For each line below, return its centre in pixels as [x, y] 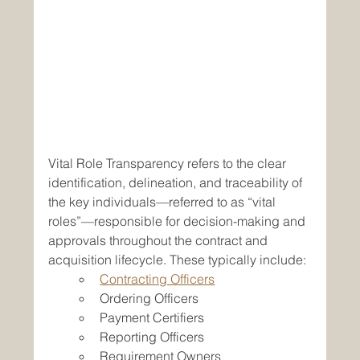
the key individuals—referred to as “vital [164, 202]
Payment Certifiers [152, 318]
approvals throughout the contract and [160, 241]
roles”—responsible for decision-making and [179, 221]
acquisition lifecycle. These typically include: [178, 260]
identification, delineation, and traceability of [177, 183]
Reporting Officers [152, 337]
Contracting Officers [157, 279]
